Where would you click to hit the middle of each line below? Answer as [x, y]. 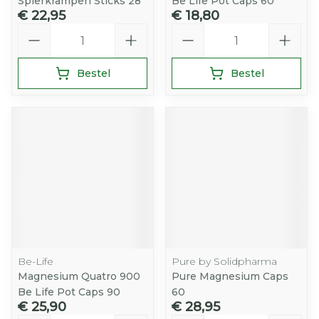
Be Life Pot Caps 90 [69, 292]
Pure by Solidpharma [224, 261]
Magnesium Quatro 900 [79, 276]
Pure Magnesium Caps [230, 276]
